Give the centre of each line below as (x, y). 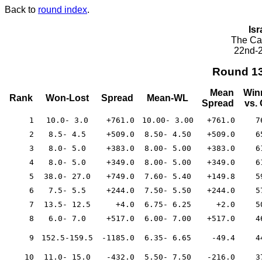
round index (63, 10)
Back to (21, 10)
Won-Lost (67, 98)
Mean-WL (168, 98)
